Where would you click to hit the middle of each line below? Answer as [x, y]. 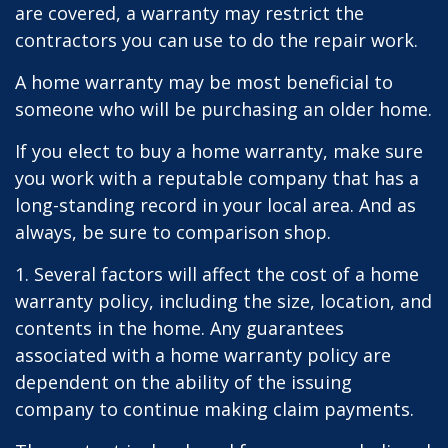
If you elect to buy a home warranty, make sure [219, 151]
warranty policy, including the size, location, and [223, 301]
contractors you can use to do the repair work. [216, 40]
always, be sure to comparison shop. [173, 232]
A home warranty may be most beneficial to [204, 82]
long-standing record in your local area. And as [215, 205]
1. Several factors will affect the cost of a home [217, 274]
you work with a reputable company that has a [217, 178]
